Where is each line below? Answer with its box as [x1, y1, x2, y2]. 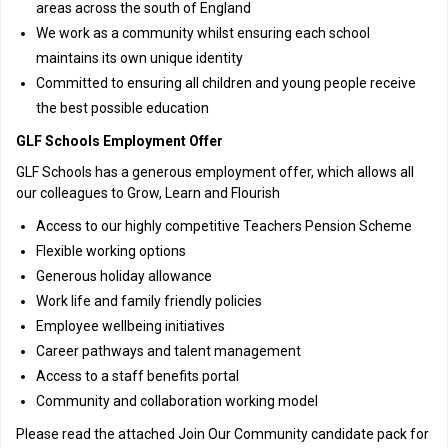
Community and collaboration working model [36, 393, 318, 409]
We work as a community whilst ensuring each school [36, 25, 370, 41]
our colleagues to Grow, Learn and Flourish [16, 185, 280, 201]
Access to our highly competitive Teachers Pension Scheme [36, 218, 415, 234]
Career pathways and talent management [36, 343, 301, 359]
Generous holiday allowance [36, 268, 212, 284]
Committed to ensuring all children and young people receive [36, 75, 416, 91]
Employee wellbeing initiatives [36, 318, 225, 334]
